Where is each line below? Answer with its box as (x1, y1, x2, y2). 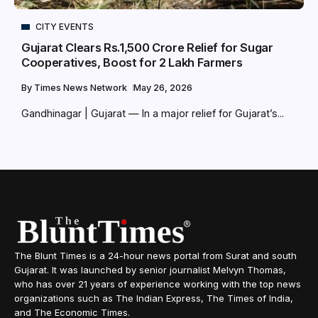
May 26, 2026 (133, 82, 192, 94)
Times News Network (34, 82, 129, 94)
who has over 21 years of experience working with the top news (14, 278, 301, 290)
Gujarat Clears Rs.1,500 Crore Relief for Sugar (21, 40, 273, 55)
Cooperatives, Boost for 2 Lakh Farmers (21, 55, 243, 70)
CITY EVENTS (35, 21, 94, 33)
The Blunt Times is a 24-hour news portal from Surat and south (14, 250, 297, 262)
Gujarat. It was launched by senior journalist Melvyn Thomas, (14, 264, 286, 276)
